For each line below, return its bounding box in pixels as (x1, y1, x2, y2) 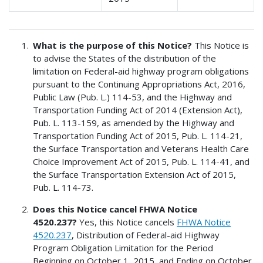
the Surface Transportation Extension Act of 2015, (33, 168, 237, 181)
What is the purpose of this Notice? (33, 39, 193, 52)
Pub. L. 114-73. (33, 181, 94, 194)
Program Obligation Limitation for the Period (33, 242, 214, 254)
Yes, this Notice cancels (77, 216, 177, 228)
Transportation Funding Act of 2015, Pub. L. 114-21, (33, 130, 243, 142)
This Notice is (192, 39, 249, 52)
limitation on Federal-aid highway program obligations (33, 65, 249, 77)
